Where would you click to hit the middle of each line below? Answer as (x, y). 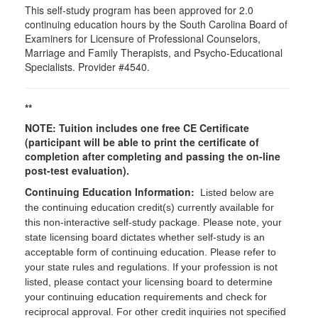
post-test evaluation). (78, 170)
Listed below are (237, 192)
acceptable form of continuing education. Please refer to (150, 252)
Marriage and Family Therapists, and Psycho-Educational (154, 53)
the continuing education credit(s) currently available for (149, 207)
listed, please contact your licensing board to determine (149, 282)
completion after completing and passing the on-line (153, 156)
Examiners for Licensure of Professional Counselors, (143, 38)
